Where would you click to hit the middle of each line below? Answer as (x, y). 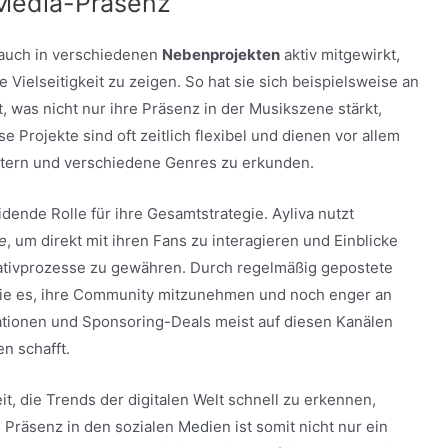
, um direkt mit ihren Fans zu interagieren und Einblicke (202, 240)
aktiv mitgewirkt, (340, 54)
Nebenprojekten (221, 54)
